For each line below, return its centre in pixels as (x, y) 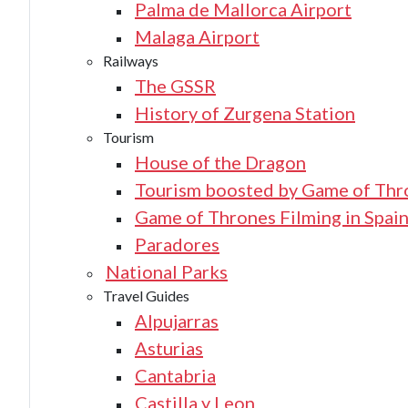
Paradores (177, 244)
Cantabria (175, 375)
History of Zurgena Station (245, 113)
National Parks (167, 271)
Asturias (169, 348)
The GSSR (175, 86)
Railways (131, 61)
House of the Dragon (220, 162)
